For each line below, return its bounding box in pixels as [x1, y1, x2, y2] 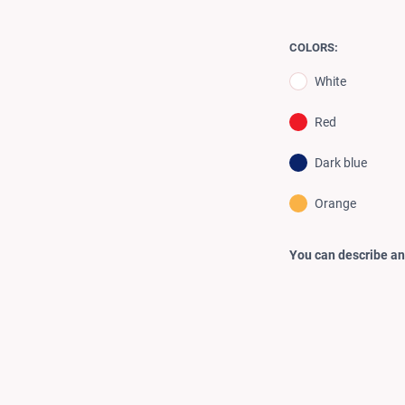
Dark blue [315, 155, 367, 170]
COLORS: [289, 40, 338, 54]
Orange [315, 195, 356, 211]
